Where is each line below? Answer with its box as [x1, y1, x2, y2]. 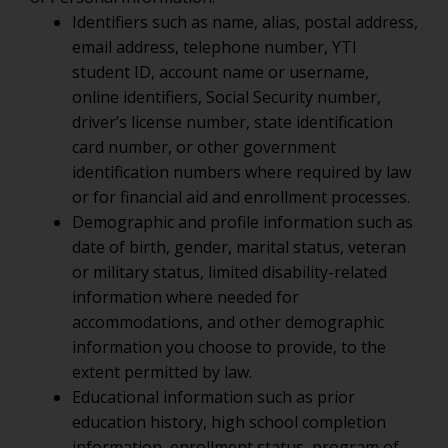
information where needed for [72, 286, 299, 308]
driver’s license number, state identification [72, 111, 393, 133]
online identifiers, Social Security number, [72, 86, 381, 108]
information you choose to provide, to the [72, 336, 386, 358]
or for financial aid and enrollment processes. [72, 186, 410, 208]
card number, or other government [72, 136, 336, 158]
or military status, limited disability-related [72, 261, 387, 283]
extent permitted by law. [72, 361, 252, 383]
